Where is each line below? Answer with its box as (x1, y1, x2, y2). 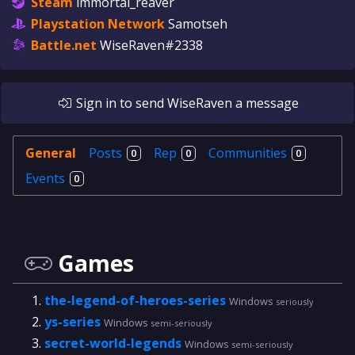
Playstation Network (31, 15, 165, 32)
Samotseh (168, 15, 227, 32)
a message (231, 94, 299, 112)
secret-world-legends (44, 334, 185, 352)
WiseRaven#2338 (100, 36, 203, 54)
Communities (208, 144, 290, 162)
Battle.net (31, 36, 97, 54)
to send (116, 94, 167, 112)
